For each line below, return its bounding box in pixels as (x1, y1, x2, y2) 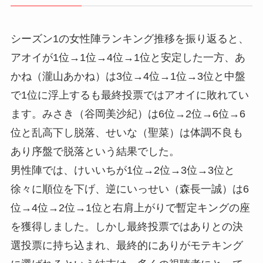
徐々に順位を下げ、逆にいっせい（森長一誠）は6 (10, 183, 249, 195)
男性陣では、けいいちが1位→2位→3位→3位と (10, 164, 235, 176)
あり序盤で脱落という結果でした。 (10, 145, 180, 157)
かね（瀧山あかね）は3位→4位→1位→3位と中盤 (10, 70, 245, 82)
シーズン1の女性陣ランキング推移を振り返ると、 (10, 32, 249, 45)
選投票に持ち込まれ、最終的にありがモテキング (10, 239, 243, 251)
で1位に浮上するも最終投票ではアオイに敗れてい (10, 89, 249, 101)
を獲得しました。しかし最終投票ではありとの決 (10, 220, 243, 232)
